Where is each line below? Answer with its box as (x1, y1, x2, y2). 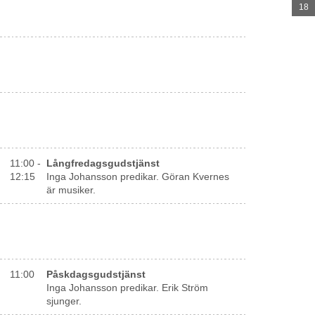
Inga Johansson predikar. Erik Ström (46, 282, 208, 293)
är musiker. (46, 184, 96, 195)
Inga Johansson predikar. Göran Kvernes (46, 171, 229, 182)
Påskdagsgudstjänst (46, 269, 146, 280)
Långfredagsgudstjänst (46, 157, 160, 169)
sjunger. (46, 295, 82, 307)
